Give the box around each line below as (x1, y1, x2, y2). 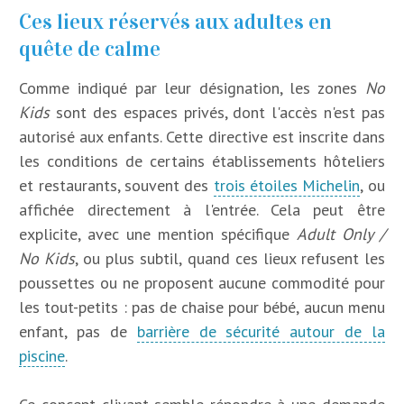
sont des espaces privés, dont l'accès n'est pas (50, 101, 385, 123)
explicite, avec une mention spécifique (19, 223, 297, 244)
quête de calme (19, 34, 161, 62)
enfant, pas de (19, 320, 137, 342)
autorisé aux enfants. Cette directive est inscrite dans (19, 125, 385, 147)
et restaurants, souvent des (19, 174, 214, 196)
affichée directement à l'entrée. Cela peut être (19, 198, 385, 220)
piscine (19, 344, 66, 366)
